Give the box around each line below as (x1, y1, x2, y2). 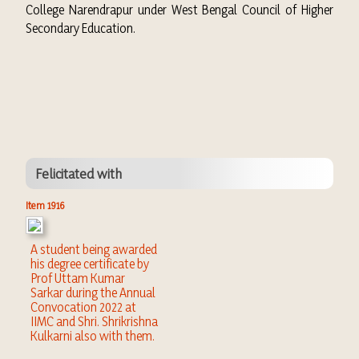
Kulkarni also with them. (30, 328, 155, 344)
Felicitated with (35, 165, 122, 182)
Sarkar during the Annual (30, 284, 155, 301)
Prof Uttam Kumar (30, 270, 125, 286)
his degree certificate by (30, 256, 149, 272)
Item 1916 (26, 199, 65, 212)
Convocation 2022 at (30, 299, 136, 315)
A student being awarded (30, 241, 157, 257)
